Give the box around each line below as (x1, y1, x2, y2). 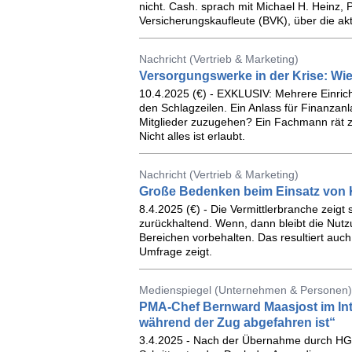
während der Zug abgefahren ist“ (138, 316, 335, 329)
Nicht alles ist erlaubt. (138, 130, 245, 142)
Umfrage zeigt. (138, 245, 212, 258)
